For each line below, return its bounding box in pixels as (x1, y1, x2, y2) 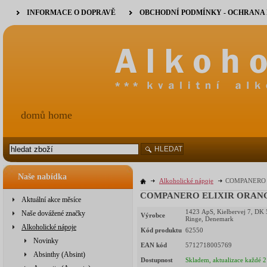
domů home (21, 109, 72, 121)
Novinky (33, 237, 58, 245)
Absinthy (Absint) (33, 250, 85, 259)
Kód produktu (141, 226, 182, 234)
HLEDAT (154, 145, 182, 153)
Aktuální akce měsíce (21, 195, 81, 204)
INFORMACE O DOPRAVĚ (27, 8, 116, 17)
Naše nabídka (18, 172, 67, 181)
